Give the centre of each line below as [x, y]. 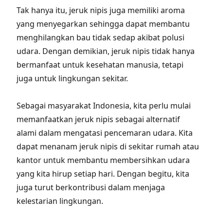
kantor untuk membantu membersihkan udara [103, 160]
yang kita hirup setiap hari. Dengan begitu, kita [103, 174]
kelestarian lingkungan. [60, 201]
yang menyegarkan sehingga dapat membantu [103, 24]
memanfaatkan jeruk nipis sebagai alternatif [99, 119]
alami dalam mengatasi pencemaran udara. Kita [105, 133]
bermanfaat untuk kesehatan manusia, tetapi [100, 65]
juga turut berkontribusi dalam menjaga [91, 187]
